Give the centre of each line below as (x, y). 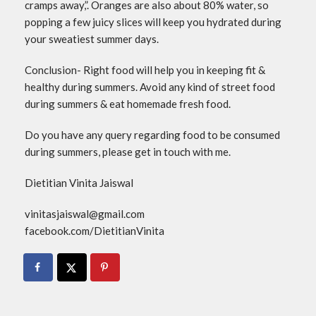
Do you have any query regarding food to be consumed (152, 135)
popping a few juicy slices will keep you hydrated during (153, 22)
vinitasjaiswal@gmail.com (85, 214)
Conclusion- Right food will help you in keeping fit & (145, 70)
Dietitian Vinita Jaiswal (79, 183)
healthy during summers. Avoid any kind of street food (150, 87)
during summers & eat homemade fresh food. (128, 104)
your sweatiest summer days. (92, 39)
